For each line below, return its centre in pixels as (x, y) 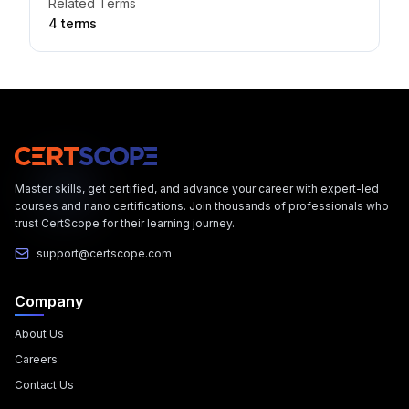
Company (49, 301)
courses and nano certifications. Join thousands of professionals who (202, 206)
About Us (39, 334)
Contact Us (44, 385)
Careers (36, 359)
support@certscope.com (104, 253)
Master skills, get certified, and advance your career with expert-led (197, 189)
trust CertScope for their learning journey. (125, 223)
